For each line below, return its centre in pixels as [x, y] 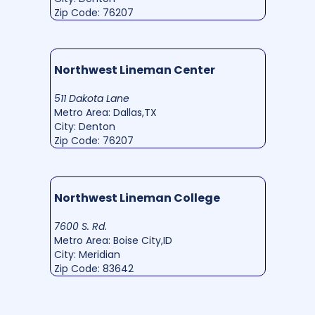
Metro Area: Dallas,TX [105, 113]
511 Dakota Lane [91, 99]
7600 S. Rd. [80, 227]
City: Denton [84, 127]
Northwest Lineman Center [134, 70]
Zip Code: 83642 [94, 269]
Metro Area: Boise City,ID [113, 241]
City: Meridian [87, 255]
